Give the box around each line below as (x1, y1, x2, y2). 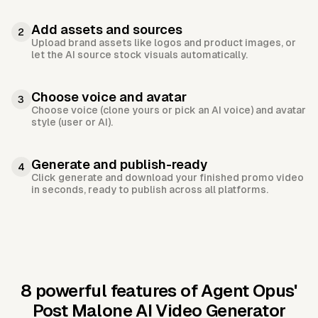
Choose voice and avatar (31, 89, 187, 105)
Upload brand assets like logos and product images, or (31, 37, 296, 49)
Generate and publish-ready (31, 157, 207, 172)
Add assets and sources (31, 22, 182, 38)
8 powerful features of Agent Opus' (21, 281, 297, 301)
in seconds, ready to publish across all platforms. (31, 184, 268, 196)
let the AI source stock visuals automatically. (31, 49, 248, 61)
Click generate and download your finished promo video (31, 172, 304, 184)
